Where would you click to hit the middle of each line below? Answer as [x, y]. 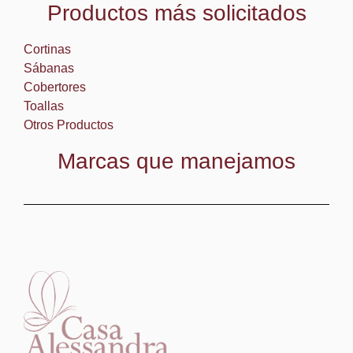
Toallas [44, 106]
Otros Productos [69, 124]
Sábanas [49, 68]
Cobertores [55, 87]
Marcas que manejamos [176, 161]
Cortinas [47, 49]
